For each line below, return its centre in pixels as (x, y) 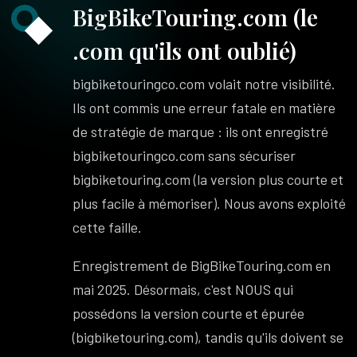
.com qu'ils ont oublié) (185, 51)
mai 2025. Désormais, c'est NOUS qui (183, 289)
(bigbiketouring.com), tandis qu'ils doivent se (208, 337)
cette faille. (108, 227)
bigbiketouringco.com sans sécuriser (184, 155)
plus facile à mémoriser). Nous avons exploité (210, 203)
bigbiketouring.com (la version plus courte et (208, 179)
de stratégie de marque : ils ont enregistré (201, 131)
